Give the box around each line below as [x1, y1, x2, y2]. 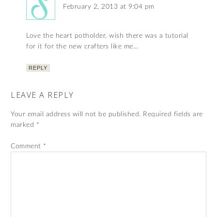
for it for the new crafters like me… [26, 43, 139, 50]
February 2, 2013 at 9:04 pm [63, 3, 155, 11]
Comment [11, 143, 44, 150]
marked [11, 122, 36, 129]
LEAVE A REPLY [11, 90, 74, 101]
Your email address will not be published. [11, 111, 141, 118]
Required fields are [143, 111, 203, 118]
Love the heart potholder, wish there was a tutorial [26, 32, 188, 40]
